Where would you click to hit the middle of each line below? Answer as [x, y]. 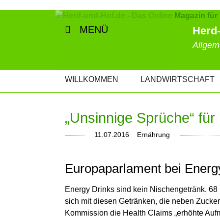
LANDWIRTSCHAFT [178, 79]
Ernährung [152, 135]
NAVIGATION [88, 72]
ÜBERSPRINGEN [96, 84]
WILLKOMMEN [92, 79]
